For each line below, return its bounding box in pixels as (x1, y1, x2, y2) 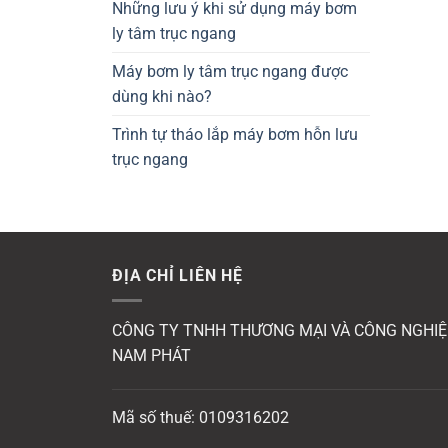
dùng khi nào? (112, 87, 212, 107)
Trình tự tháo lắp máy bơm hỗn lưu (112, 125, 358, 145)
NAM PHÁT (112, 346, 191, 365)
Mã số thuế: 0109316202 (112, 407, 289, 427)
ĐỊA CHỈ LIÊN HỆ (112, 266, 243, 286)
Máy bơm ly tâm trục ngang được (112, 62, 348, 82)
